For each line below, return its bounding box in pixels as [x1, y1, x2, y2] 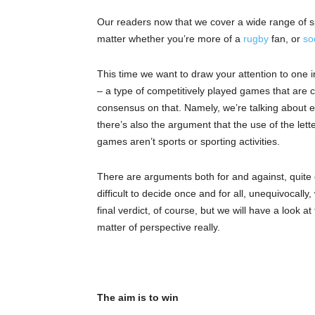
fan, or [269, 33, 303, 45]
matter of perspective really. [97, 221, 220, 233]
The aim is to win [97, 292, 179, 304]
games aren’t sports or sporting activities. [97, 136, 280, 148]
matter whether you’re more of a [97, 33, 243, 45]
